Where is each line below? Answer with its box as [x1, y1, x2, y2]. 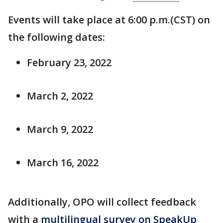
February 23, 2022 [27, 56, 111, 69]
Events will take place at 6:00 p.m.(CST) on [8, 13, 210, 26]
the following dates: [8, 30, 105, 44]
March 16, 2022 [27, 156, 99, 169]
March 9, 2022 [27, 122, 93, 136]
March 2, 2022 [27, 89, 93, 103]
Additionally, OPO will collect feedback [8, 195, 196, 209]
